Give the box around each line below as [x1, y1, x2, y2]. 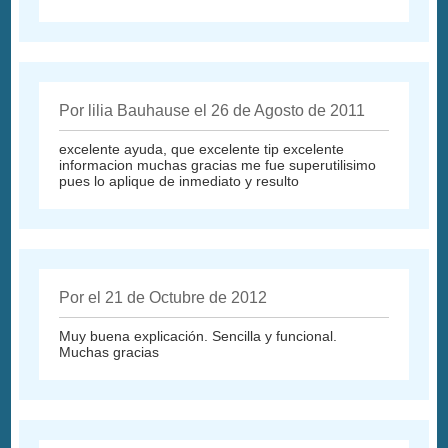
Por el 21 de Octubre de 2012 [59, 288, 268, 306]
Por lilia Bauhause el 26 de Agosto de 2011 [59, 101, 366, 119]
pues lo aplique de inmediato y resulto [59, 172, 300, 189]
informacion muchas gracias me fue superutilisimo [59, 156, 377, 173]
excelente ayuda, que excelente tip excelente [59, 140, 345, 157]
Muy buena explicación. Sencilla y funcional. [59, 327, 338, 344]
